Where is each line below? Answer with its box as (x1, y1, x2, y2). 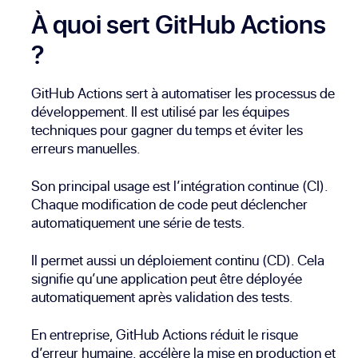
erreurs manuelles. (31, 138, 141, 159)
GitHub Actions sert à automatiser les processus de (31, 83, 336, 104)
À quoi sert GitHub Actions (31, 6, 327, 42)
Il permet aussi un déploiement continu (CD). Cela (31, 250, 325, 271)
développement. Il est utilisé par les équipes (31, 101, 290, 122)
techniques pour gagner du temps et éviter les (31, 120, 304, 141)
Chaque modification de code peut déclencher (31, 194, 308, 215)
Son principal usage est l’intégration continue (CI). (31, 176, 328, 197)
